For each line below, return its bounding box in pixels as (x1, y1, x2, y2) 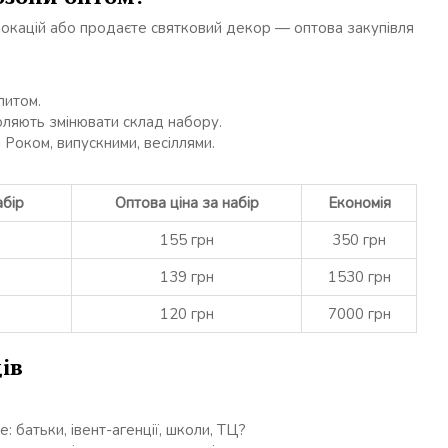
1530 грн (327, 266, 391, 287)
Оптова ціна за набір (114, 192, 259, 213)
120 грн (159, 303, 214, 324)
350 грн (332, 229, 386, 250)
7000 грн (327, 303, 391, 324)
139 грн (159, 266, 214, 287)
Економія (327, 192, 391, 213)
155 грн (159, 229, 214, 250)
